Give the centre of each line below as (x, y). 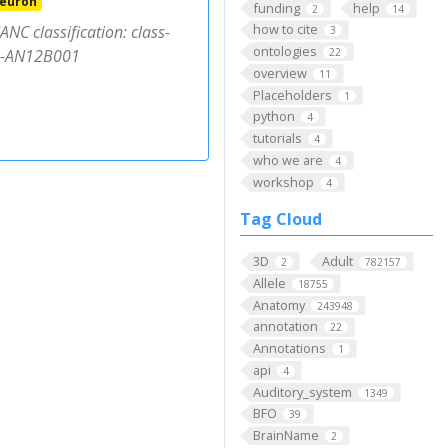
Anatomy (278, 304)
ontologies (284, 51)
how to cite (285, 29)
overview (279, 72)
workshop (283, 181)
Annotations (289, 348)
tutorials (277, 138)
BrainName (285, 435)
